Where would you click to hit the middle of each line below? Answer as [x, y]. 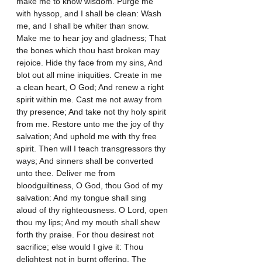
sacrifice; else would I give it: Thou [81, 247]
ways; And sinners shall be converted [86, 161]
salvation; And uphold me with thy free [88, 136]
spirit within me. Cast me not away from [90, 99]
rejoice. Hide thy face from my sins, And [91, 62]
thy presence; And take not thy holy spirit [92, 111]
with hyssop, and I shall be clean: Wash [90, 13]
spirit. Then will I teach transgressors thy [92, 148]
